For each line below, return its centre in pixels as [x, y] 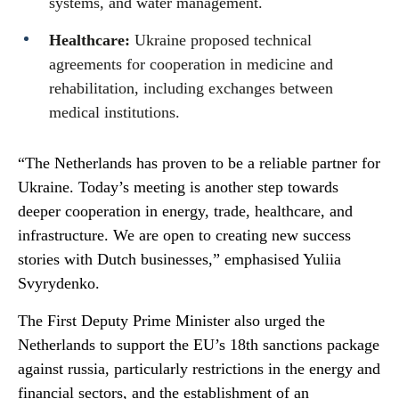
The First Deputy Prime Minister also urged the [171, 321]
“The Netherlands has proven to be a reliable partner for [199, 163]
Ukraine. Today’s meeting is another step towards [178, 187]
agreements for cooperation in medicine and [191, 64]
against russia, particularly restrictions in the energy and [199, 369]
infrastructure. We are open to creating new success [184, 235]
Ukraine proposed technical [221, 40]
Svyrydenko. [59, 283]
